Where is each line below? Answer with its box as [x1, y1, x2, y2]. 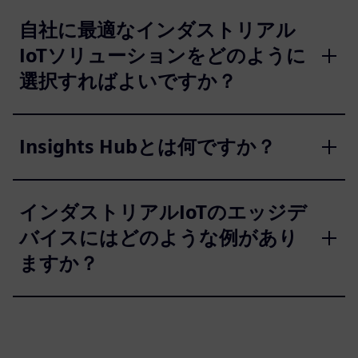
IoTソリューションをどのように [19, 44, 306, 68]
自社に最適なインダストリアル [19, 18, 296, 42]
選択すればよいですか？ [19, 70, 237, 93]
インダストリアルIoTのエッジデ [19, 201, 307, 225]
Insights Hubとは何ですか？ [19, 135, 276, 159]
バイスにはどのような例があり [19, 226, 298, 250]
